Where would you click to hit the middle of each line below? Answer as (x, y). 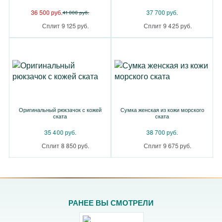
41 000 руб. (76, 12)
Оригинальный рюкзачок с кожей (60, 110)
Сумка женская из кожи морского (162, 110)
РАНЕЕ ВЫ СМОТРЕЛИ (111, 203)
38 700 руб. (162, 132)
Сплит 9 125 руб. (65, 26)
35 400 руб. (60, 132)
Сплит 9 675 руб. (167, 145)
